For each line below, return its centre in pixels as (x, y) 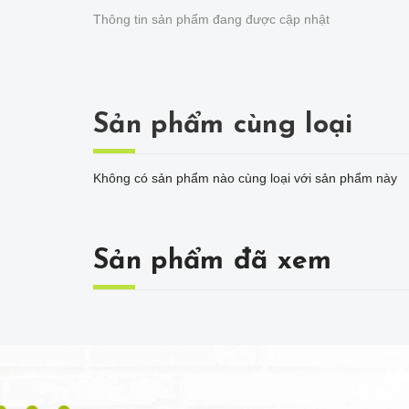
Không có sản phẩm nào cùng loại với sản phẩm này (245, 178)
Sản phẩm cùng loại (223, 126)
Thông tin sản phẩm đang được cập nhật (211, 19)
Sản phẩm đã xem (213, 262)
